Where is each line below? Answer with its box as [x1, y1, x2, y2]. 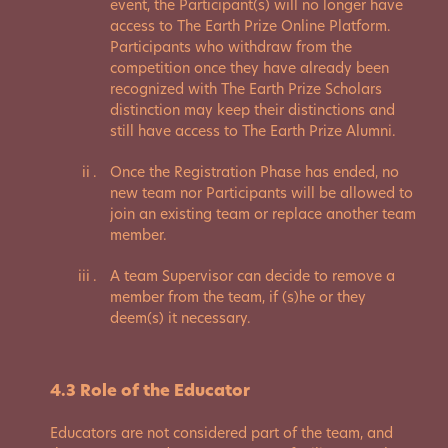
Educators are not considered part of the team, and [50, 423, 393, 443]
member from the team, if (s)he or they [110, 287, 366, 307]
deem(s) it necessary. [110, 308, 251, 328]
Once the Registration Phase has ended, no [110, 162, 399, 182]
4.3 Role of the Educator [50, 379, 250, 402]
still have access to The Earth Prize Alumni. [110, 121, 396, 141]
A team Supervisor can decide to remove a [110, 266, 395, 286]
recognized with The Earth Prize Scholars [110, 79, 382, 99]
